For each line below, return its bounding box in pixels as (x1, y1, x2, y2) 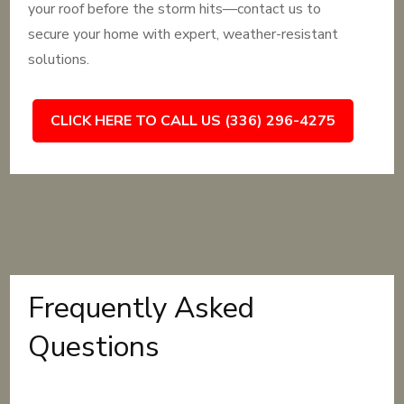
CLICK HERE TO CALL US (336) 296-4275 (50, 111, 336, 131)
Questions (28, 327, 161, 366)
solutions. (28, 50, 90, 69)
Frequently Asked (28, 289, 255, 327)
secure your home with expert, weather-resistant (28, 24, 339, 44)
